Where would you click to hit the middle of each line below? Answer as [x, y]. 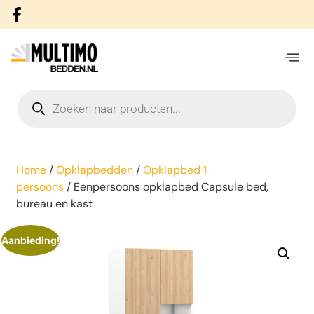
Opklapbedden [94, 170]
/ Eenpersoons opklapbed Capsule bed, [166, 186]
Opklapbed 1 [175, 170]
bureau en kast [54, 203]
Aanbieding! [31, 240]
